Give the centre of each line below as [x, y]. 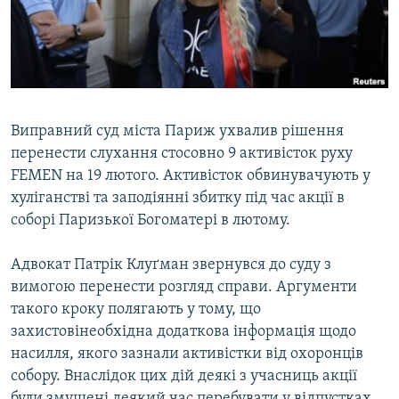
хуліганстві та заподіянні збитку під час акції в [178, 199]
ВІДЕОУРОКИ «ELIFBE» [90, 16]
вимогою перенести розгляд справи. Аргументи [184, 288]
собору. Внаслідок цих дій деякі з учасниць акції [184, 377]
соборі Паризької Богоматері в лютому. [151, 221]
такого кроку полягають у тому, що [136, 310]
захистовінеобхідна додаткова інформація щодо [183, 332]
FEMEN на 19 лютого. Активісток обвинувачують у [191, 176]
